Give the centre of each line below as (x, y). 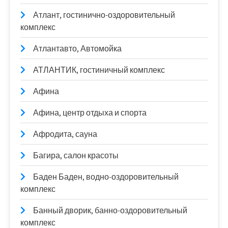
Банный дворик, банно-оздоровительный (110, 210)
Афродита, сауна (65, 134)
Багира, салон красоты (76, 155)
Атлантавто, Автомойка (77, 49)
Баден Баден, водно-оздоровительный (106, 177)
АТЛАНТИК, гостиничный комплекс (99, 70)
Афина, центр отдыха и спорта (90, 113)
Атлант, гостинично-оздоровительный (104, 15)
